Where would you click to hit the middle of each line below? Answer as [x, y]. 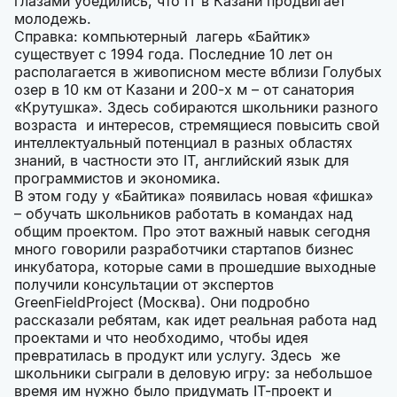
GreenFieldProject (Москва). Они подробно [162, 302]
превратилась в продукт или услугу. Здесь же [177, 355]
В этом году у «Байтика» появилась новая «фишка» [194, 196]
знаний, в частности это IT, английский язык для [182, 160]
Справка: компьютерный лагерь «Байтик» [162, 36]
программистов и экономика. [117, 178]
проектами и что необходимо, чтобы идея [161, 338]
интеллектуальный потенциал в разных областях [183, 143]
